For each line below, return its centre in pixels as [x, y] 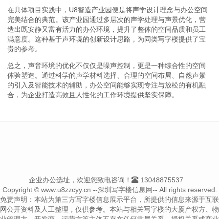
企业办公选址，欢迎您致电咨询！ [80, 180]
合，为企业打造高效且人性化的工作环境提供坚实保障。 [93, 95]
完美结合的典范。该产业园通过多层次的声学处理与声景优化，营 [107, 19]
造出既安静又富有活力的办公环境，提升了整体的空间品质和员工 [107, 29]
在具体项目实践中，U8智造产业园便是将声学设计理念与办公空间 [108, 10]
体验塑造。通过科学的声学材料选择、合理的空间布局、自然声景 [107, 75]
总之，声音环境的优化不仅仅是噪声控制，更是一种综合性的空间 [107, 65]
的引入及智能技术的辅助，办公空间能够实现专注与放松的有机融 [107, 85]
